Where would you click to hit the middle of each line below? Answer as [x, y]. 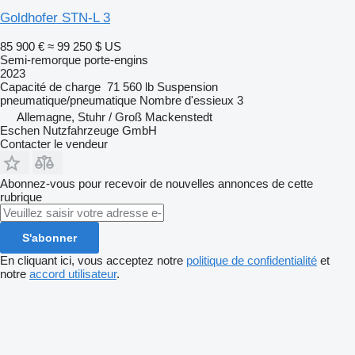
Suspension [187, 86]
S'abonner [50, 237]
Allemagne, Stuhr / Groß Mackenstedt [115, 116]
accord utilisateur [73, 273]
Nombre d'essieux [187, 100]
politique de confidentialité [252, 260]
